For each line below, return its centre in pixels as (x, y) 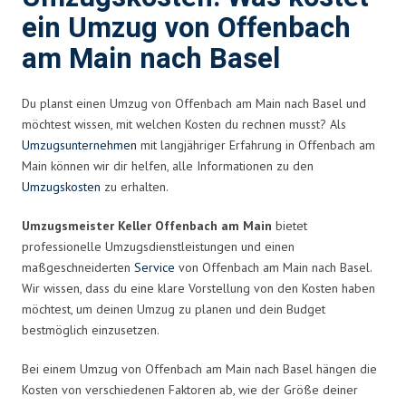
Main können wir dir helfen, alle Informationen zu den (168, 165)
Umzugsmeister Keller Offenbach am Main (147, 225)
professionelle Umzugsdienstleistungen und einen (158, 246)
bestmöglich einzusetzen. (91, 329)
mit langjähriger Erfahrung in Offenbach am (256, 145)
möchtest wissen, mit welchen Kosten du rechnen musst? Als (184, 124)
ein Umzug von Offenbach (186, 28)
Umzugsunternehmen (79, 145)
